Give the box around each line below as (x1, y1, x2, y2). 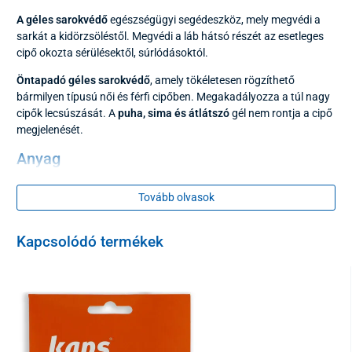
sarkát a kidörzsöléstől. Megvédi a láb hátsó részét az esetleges (16, 29, 324, 42)
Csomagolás (16, 219, 103, 239)
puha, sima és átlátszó (118, 106, 232, 119)
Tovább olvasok (137, 190, 214, 203)
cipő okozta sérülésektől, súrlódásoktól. (16, 46, 208, 59)
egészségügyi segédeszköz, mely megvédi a (110, 13, 321, 26)
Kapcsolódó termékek (16, 233, 163, 251)
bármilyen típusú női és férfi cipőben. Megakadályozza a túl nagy (16, 90, 330, 103)
